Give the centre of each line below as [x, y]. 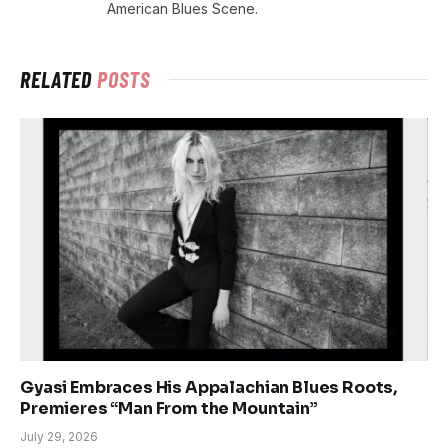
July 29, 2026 [59, 436]
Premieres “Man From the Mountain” [169, 408]
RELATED [59, 79]
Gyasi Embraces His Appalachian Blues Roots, [209, 387]
